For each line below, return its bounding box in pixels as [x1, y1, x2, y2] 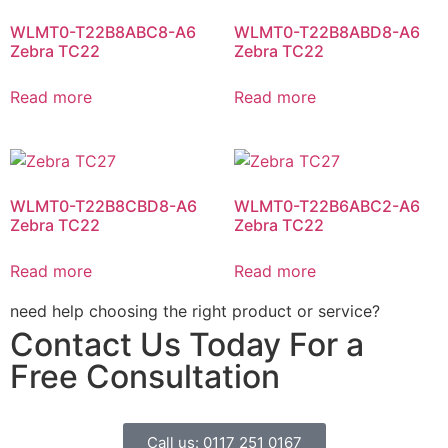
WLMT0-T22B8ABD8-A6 [234, 22, 420, 43]
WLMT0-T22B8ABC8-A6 [10, 22, 196, 43]
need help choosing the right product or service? [10, 301, 380, 322]
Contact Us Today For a [10, 325, 364, 365]
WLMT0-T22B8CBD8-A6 [10, 196, 197, 217]
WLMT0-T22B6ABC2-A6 [234, 196, 420, 217]
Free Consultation [10, 357, 280, 397]
